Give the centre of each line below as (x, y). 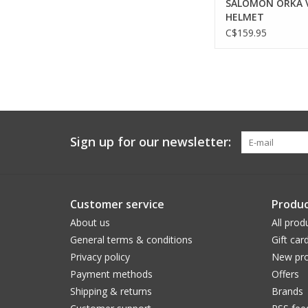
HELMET (245, 17)
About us (90, 223)
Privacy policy (100, 257)
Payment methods (111, 274)
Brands (287, 291)
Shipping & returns (111, 291)
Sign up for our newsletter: (151, 142)
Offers (285, 274)
